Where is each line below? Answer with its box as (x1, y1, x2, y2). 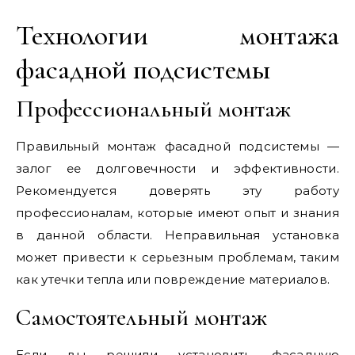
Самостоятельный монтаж (16, 302, 267, 332)
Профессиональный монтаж (16, 94, 291, 124)
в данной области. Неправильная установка (16, 227, 339, 242)
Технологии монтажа (16, 17, 339, 52)
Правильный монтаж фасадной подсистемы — (16, 138, 339, 154)
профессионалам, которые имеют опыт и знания (16, 204, 339, 220)
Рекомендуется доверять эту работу (16, 182, 339, 198)
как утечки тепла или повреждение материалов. (16, 271, 330, 287)
